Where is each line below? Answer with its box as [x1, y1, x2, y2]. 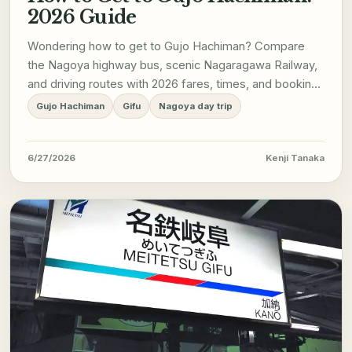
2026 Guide [27, 5, 137, 29]
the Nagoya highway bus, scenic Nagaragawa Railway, [27, 58, 317, 73]
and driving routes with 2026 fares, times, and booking [27, 77, 318, 92]
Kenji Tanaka [266, 152, 325, 163]
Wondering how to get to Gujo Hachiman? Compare [27, 39, 305, 54]
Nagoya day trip [158, 101, 233, 112]
